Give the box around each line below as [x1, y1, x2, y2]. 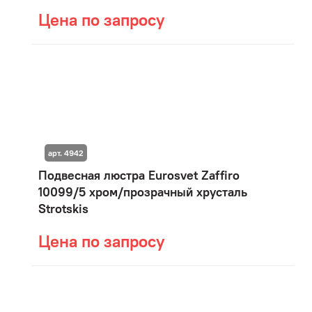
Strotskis [38, 201, 88, 217]
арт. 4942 [47, 147, 84, 158]
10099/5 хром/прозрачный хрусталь [38, 184, 247, 200]
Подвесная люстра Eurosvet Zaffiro [38, 167, 240, 183]
